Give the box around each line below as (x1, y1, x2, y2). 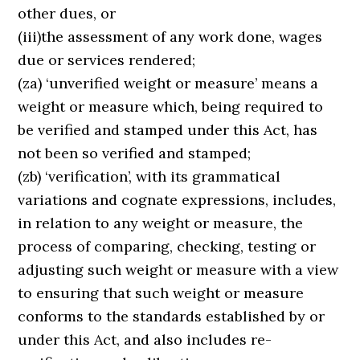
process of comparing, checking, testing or (18, 237, 317, 256)
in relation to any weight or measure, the (18, 214, 304, 232)
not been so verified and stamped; (18, 144, 252, 162)
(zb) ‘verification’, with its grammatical (18, 167, 281, 186)
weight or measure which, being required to (18, 97, 324, 116)
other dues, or (18, 4, 117, 22)
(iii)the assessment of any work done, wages (18, 27, 323, 46)
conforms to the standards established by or (18, 307, 325, 325)
